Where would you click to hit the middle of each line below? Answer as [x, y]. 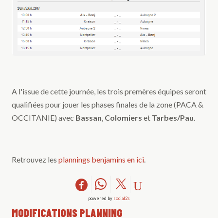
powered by [101, 198]
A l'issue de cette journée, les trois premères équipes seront [109, 91]
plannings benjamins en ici [101, 159]
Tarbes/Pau [173, 117]
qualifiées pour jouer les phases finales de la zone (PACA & [108, 104]
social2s [122, 198]
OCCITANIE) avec [44, 117]
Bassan [89, 117]
